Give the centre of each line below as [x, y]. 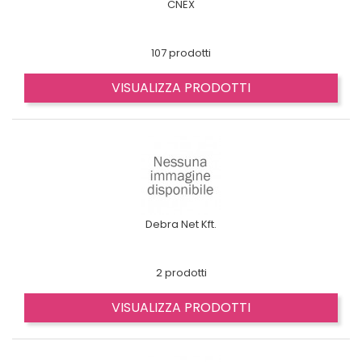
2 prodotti [181, 273]
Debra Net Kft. [181, 224]
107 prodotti [181, 53]
